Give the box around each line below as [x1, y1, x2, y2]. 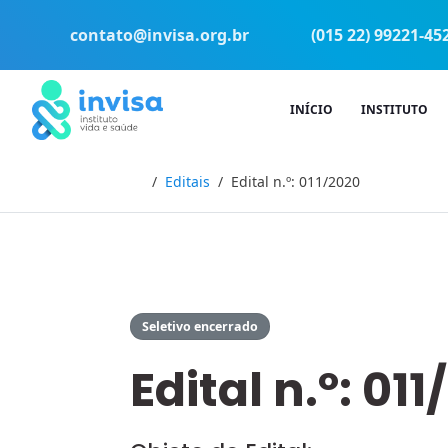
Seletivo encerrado [142, 317, 259, 335]
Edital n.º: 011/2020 [230, 172, 360, 191]
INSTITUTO [361, 101, 429, 118]
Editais [164, 172, 210, 191]
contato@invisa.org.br [66, 24, 253, 46]
